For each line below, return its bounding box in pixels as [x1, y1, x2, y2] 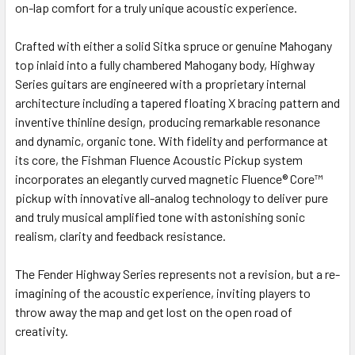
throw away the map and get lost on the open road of [15, 303, 292, 319]
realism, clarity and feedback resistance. [15, 227, 226, 243]
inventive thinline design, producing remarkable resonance [15, 113, 320, 129]
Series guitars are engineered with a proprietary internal [15, 75, 306, 91]
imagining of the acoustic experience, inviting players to [15, 284, 311, 300]
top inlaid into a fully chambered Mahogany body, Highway [15, 56, 315, 72]
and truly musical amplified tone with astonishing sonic [15, 208, 305, 224]
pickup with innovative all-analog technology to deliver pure [15, 189, 328, 205]
